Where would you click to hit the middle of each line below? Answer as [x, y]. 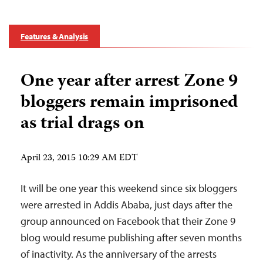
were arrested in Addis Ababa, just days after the [127, 204]
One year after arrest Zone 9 [129, 82]
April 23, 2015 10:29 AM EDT [79, 158]
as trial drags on [82, 124]
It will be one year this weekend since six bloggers [129, 188]
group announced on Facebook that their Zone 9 [128, 221]
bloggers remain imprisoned [129, 103]
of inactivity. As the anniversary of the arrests [119, 254]
